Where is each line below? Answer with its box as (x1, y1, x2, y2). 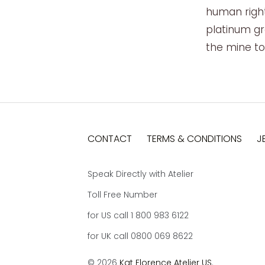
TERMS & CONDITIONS (147, 131, 243, 146)
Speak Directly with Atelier (88, 167, 194, 180)
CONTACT (88, 131, 132, 146)
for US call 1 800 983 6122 (88, 209, 189, 221)
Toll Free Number (88, 188, 158, 201)
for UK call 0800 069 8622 (88, 230, 193, 242)
